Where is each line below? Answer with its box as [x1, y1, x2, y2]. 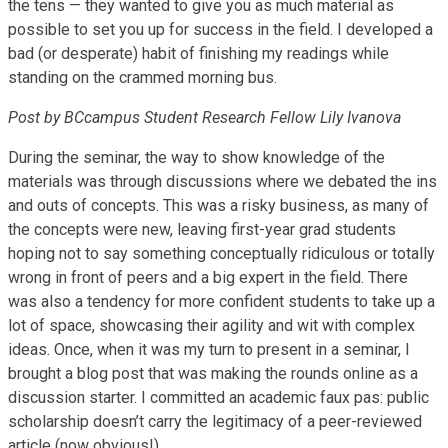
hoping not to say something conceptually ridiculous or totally [8, 243, 435, 263]
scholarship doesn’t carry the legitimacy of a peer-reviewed [8, 411, 422, 431]
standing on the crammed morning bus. [8, 67, 277, 87]
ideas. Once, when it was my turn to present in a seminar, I [8, 339, 410, 359]
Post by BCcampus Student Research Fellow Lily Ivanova [8, 107, 401, 127]
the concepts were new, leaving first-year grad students [8, 219, 396, 239]
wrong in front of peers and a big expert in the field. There [8, 267, 408, 287]
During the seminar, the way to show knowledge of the [8, 147, 385, 167]
